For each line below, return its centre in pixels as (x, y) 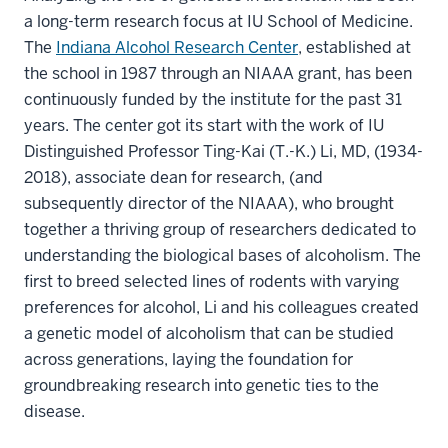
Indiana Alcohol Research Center (177, 47)
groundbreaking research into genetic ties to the (201, 385)
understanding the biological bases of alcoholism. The (222, 255)
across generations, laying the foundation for (188, 359)
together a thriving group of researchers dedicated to (220, 229)
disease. (54, 411)
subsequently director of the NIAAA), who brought (209, 203)
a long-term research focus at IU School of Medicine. (218, 21)
